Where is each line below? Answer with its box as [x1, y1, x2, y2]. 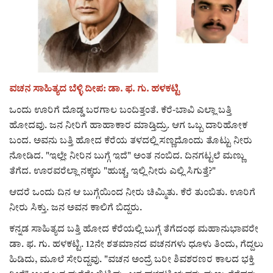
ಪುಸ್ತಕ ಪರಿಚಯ [9, 113, 67, 129]
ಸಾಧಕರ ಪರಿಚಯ [9, 175, 75, 191]
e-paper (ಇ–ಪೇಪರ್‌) [9, 82, 90, 97]
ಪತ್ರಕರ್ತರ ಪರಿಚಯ [9, 206, 82, 222]
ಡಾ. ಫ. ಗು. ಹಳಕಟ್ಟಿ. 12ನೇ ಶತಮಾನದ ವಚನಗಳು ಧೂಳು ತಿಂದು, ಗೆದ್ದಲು [9, 239, 263, 249]
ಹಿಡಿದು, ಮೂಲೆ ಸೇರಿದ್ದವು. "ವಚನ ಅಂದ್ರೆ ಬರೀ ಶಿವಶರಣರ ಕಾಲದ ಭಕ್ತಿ [9, 255, 254, 264]
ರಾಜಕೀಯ [9, 19, 49, 35]
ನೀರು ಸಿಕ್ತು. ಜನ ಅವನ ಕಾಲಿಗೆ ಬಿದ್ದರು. [9, 203, 142, 213]
